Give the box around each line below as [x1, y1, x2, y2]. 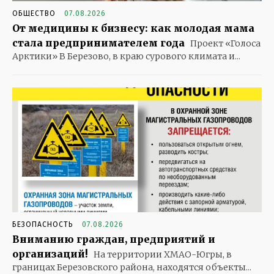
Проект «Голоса [188, 38, 261, 50]
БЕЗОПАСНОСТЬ [12, 220, 73, 229]
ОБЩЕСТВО [12, 9, 56, 18]
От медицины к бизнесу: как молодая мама [12, 22, 254, 35]
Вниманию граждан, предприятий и [12, 233, 215, 246]
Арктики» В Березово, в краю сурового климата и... [12, 51, 240, 62]
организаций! [12, 248, 88, 261]
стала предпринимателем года [12, 37, 185, 50]
